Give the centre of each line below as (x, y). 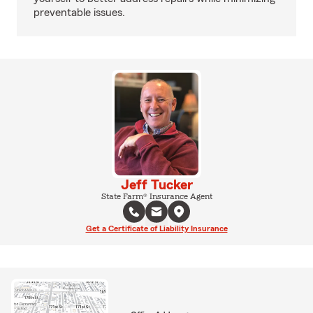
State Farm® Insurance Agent (156, 196)
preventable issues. (79, 13)
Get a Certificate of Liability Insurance (156, 228)
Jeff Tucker (156, 185)
